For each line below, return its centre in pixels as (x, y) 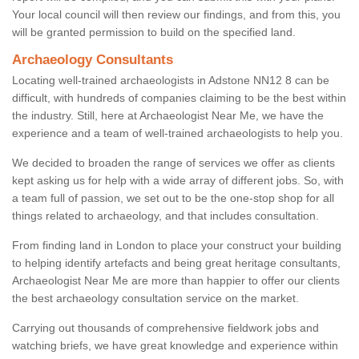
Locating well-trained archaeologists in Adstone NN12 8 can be (171, 81)
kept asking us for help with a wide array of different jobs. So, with (178, 181)
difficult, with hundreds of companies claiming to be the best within (179, 98)
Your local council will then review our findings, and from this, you (176, 15)
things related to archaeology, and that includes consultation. (165, 216)
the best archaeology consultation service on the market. (155, 298)
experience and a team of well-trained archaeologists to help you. (177, 133)
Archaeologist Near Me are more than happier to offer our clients (176, 281)
